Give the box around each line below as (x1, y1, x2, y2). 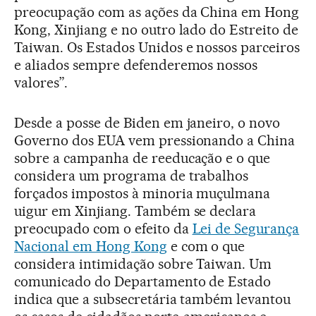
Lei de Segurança (192, 219, 300, 237)
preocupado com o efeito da (14, 219, 193, 237)
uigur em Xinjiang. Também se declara (14, 202, 257, 219)
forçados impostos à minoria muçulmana (14, 184, 271, 202)
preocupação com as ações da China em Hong (14, 3, 300, 20)
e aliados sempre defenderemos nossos (14, 56, 258, 73)
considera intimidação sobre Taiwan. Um (14, 255, 272, 272)
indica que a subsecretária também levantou (14, 290, 291, 308)
